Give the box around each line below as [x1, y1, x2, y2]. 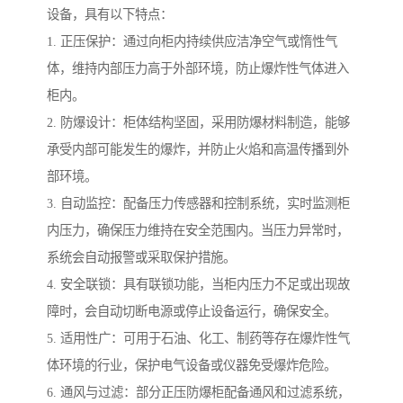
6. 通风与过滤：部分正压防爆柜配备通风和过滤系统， [47, 385, 350, 400]
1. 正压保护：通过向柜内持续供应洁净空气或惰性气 [47, 34, 337, 49]
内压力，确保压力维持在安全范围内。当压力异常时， [47, 223, 349, 238]
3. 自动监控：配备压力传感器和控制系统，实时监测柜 [47, 196, 350, 211]
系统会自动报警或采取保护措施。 [47, 250, 236, 265]
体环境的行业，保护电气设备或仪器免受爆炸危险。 [47, 358, 336, 373]
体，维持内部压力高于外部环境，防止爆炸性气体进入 [47, 61, 349, 76]
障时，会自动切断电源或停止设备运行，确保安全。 [47, 304, 336, 319]
